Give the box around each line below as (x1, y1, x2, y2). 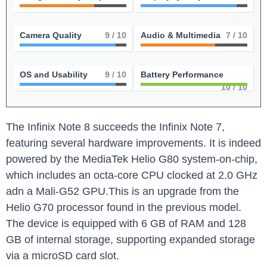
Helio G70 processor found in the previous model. (6, 201, 241, 214)
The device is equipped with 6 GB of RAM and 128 (6, 218, 246, 230)
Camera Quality (20, 30, 82, 41)
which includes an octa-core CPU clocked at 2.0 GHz (6, 169, 257, 182)
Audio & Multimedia (141, 30, 221, 41)
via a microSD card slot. (6, 250, 119, 262)
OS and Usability (20, 70, 88, 80)
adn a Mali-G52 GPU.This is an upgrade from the (6, 185, 239, 198)
